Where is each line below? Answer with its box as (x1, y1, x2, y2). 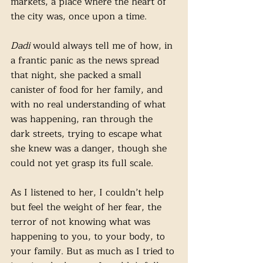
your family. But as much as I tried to (11, 244, 177, 259)
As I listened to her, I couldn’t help (11, 185, 167, 200)
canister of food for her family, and (11, 82, 166, 97)
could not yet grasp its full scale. (11, 156, 153, 171)
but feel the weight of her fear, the (11, 200, 164, 215)
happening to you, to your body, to (11, 229, 168, 244)
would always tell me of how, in (33, 38, 176, 53)
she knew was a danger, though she (11, 141, 170, 156)
